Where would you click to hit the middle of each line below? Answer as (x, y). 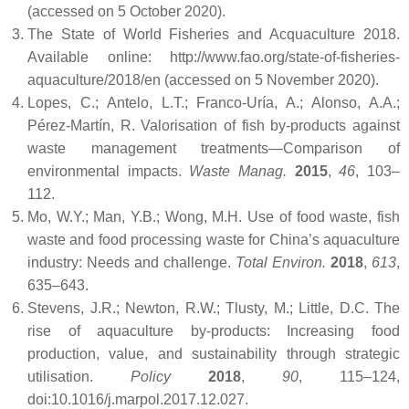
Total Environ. (283, 262)
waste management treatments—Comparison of (214, 148)
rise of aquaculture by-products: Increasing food (214, 331)
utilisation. (79, 377)
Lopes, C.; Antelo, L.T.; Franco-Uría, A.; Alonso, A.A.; (214, 103)
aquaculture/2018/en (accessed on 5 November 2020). (203, 80)
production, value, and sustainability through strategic (214, 354)
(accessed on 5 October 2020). (126, 11)
